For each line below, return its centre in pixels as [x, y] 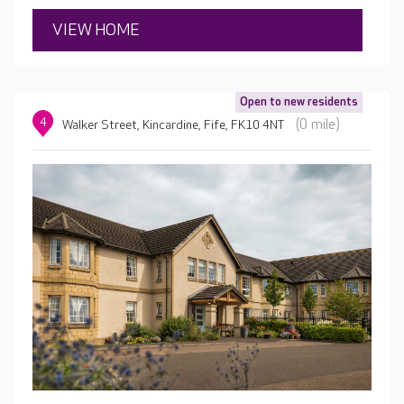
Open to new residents [299, 102]
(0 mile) [318, 125]
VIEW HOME [96, 31]
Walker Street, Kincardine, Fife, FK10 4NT [174, 125]
